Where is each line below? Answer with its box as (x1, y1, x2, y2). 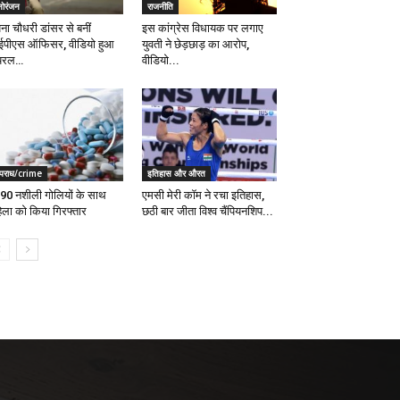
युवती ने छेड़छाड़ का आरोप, (141, 37, 249, 52)
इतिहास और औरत (146, 167, 205, 180)
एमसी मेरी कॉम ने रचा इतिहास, (141, 188, 264, 203)
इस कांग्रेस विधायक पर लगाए (141, 21, 263, 36)
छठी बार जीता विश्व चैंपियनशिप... (141, 204, 273, 219)
